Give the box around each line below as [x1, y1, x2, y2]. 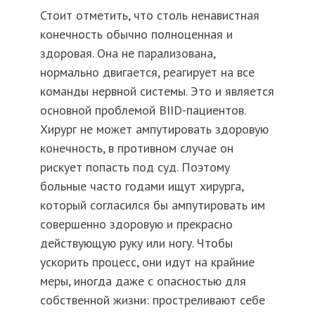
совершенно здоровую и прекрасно [39, 215, 233, 232]
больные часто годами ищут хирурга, [39, 177, 243, 194]
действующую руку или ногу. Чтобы [39, 234, 233, 251]
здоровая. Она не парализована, [39, 44, 215, 61]
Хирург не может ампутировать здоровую [39, 120, 269, 137]
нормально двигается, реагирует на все [39, 63, 255, 80]
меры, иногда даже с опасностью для [39, 272, 246, 289]
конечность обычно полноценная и [39, 25, 233, 42]
